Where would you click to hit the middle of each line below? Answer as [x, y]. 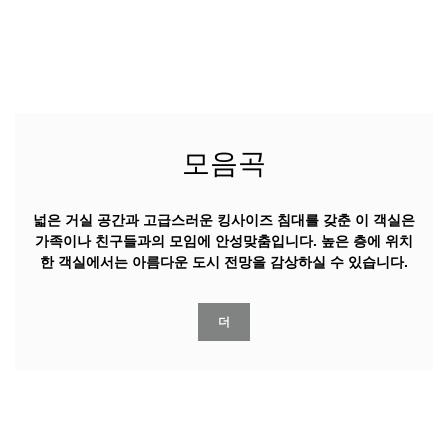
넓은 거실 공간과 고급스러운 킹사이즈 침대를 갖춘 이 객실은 [224, 219]
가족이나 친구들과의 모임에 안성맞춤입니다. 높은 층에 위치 [224, 240]
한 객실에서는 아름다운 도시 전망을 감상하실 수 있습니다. [224, 261]
